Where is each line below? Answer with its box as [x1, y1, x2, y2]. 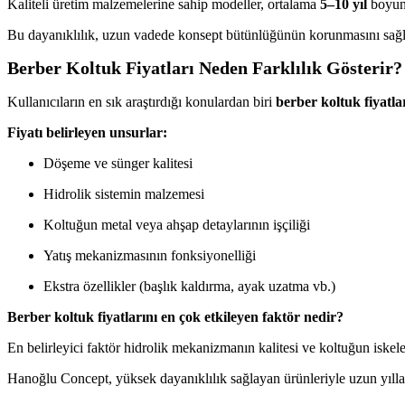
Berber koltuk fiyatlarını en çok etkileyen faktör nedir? [7, 308, 344, 325]
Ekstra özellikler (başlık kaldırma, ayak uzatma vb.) [43, 278, 335, 294]
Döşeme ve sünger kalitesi [43, 155, 193, 171]
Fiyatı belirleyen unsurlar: [7, 124, 167, 140]
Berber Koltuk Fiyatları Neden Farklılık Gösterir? [7, 58, 402, 79]
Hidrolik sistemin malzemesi [43, 185, 204, 202]
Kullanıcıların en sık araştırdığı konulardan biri [7, 93, 276, 109]
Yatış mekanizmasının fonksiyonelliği [43, 247, 256, 263]
